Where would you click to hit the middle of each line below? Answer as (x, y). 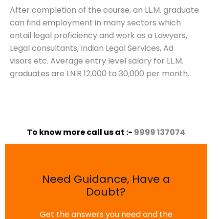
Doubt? (106, 192)
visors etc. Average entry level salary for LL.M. (97, 61)
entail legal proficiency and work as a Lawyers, (99, 36)
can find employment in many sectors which (95, 23)
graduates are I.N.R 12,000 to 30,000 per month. (99, 74)
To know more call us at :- (80, 132)
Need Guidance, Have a (106, 179)
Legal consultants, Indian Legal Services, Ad (92, 48)
